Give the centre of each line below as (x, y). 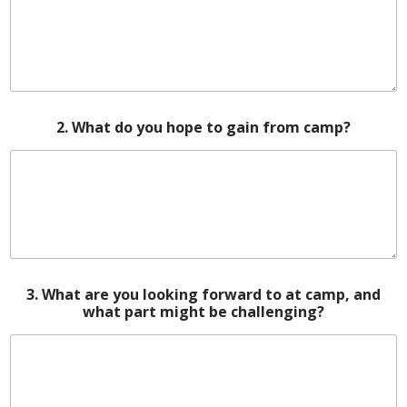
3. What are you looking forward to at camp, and (203, 294)
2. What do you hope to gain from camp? (203, 127)
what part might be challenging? (203, 311)
